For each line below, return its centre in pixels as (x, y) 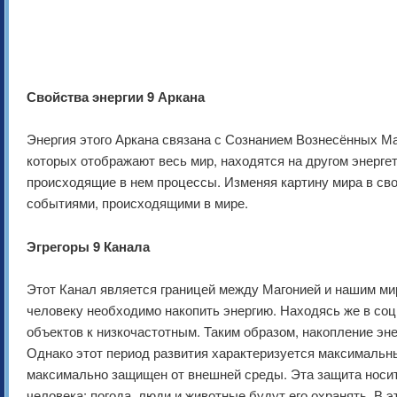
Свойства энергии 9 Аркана (116, 97)
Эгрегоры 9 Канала (88, 246)
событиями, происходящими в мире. (137, 203)
